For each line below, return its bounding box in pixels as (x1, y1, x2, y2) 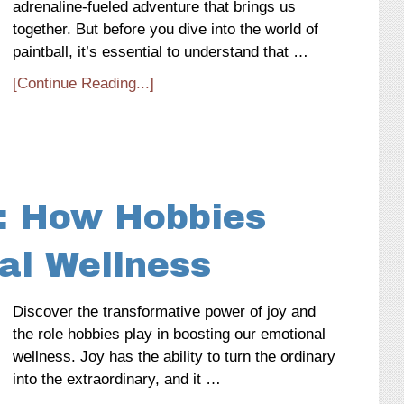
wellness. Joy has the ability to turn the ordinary (13, 348, 335, 365)
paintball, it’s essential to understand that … (13, 43, 308, 60)
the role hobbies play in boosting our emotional (13, 326, 326, 343)
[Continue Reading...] (13, 75, 154, 92)
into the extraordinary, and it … (13, 371, 221, 388)
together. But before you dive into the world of (13, 21, 318, 38)
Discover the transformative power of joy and (13, 303, 316, 320)
